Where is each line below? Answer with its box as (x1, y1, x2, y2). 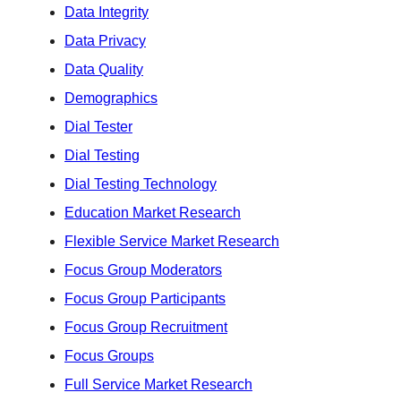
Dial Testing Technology (64, 175, 217, 192)
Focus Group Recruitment (64, 319, 227, 335)
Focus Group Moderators (64, 261, 222, 277)
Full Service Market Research (64, 376, 252, 392)
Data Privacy (64, 32, 146, 48)
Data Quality (64, 61, 143, 77)
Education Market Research (64, 204, 241, 220)
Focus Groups (64, 347, 154, 363)
